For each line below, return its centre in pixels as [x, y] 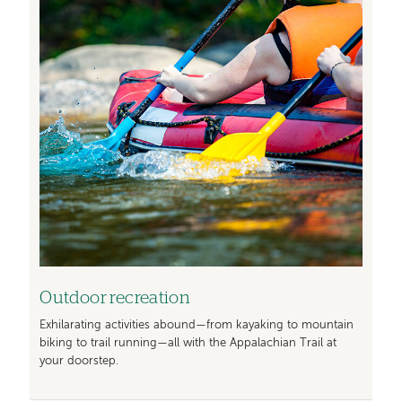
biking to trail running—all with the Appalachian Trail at [188, 344]
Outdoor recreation [115, 298]
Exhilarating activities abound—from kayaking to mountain [197, 326]
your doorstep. [79, 362]
